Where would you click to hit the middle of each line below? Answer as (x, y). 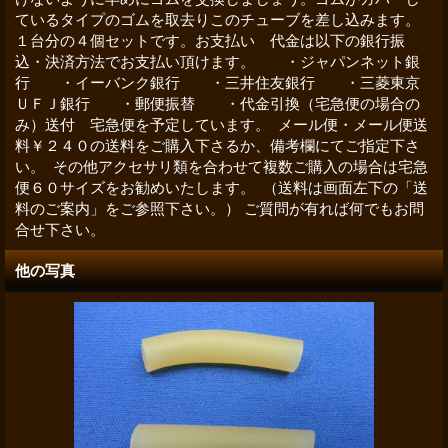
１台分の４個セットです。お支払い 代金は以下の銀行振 (210, 40)
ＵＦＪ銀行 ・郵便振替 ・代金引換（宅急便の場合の (217, 103)
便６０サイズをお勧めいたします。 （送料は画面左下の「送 (221, 187)
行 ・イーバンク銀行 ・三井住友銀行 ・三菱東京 (217, 82)
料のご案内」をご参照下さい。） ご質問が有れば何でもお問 (219, 208)
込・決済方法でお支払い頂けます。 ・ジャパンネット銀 (217, 61)
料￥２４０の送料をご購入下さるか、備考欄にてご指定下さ (217, 145)
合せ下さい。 (60, 229)
